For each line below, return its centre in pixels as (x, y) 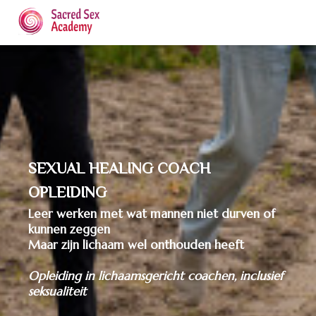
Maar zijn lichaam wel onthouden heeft (136, 245)
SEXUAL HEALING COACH (119, 170)
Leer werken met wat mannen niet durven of (152, 214)
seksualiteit (57, 291)
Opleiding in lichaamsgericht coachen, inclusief (156, 276)
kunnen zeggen (69, 229)
